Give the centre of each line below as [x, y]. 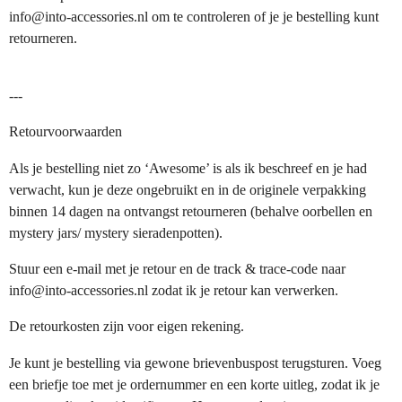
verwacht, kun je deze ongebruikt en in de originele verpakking [188, 189]
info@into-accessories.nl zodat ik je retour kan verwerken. [174, 290]
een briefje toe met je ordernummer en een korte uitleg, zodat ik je [194, 384]
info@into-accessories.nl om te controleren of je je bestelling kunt [194, 16]
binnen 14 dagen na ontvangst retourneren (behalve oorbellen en [191, 211]
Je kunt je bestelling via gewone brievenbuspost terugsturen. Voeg [195, 363]
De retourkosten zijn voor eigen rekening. [127, 327]
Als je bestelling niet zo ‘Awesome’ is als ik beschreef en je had [188, 168]
